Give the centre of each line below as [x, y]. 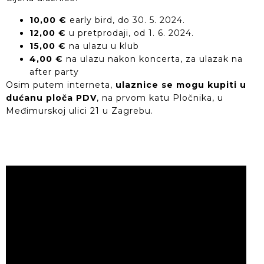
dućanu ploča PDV [51, 98]
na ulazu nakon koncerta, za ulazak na [153, 59]
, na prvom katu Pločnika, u [160, 98]
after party [54, 72]
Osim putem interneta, [61, 85]
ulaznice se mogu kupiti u [181, 85]
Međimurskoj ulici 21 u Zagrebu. [81, 110]
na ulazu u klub [103, 46]
